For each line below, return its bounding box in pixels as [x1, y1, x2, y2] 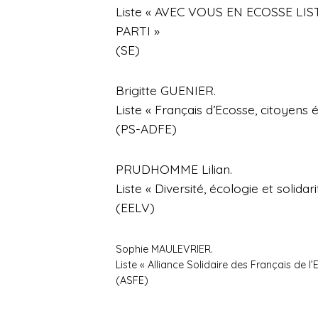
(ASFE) [116, 274, 149, 287]
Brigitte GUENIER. [116, 82, 216, 99]
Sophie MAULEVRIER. [116, 243, 214, 256]
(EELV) [116, 199, 155, 216]
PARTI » [116, 23, 160, 39]
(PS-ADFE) [116, 121, 177, 137]
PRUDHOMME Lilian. [116, 161, 233, 177]
